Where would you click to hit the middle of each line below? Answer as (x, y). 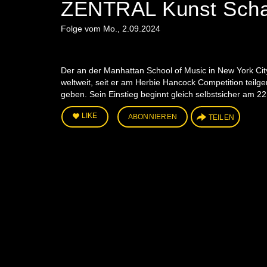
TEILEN (221, 117)
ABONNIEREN (152, 117)
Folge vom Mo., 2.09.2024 (111, 28)
